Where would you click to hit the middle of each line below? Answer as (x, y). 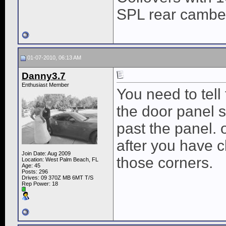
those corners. (165, 163)
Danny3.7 (44, 76)
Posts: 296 (35, 172)
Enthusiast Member (45, 85)
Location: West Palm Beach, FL (60, 160)
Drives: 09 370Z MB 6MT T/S (58, 178)
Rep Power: (37, 184)
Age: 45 (31, 166)
